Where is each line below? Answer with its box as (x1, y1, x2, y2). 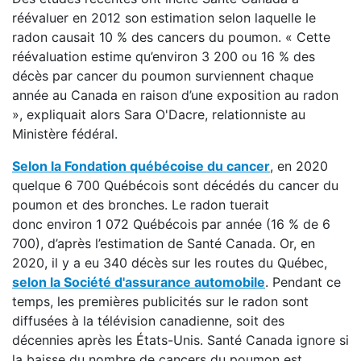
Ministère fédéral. (12, 126, 118, 142)
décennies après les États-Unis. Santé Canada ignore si (12, 332, 349, 348)
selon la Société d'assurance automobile (12, 274, 265, 290)
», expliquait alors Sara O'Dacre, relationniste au (12, 106, 305, 122)
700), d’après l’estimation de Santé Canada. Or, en (12, 235, 315, 251)
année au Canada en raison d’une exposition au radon (12, 87, 338, 103)
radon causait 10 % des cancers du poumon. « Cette (12, 29, 330, 45)
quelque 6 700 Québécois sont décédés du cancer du (12, 177, 338, 193)
